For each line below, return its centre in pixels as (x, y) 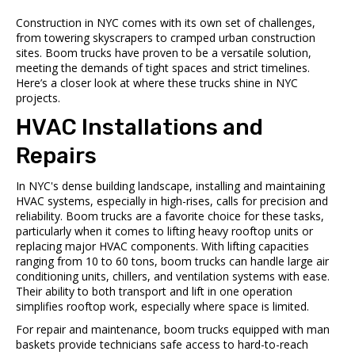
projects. (38, 97)
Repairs (56, 155)
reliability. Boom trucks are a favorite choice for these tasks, (170, 216)
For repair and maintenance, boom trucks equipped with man (173, 329)
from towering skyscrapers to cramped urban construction (166, 37)
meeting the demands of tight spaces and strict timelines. (163, 67)
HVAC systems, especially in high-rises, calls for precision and (172, 200)
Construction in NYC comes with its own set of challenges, (166, 22)
